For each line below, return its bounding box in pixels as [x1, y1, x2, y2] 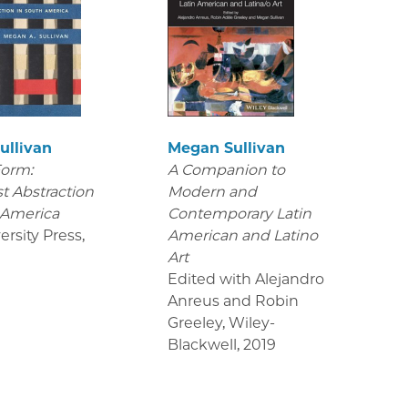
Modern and [167, 183, 257, 200]
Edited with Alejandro [167, 270, 324, 288]
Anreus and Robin [167, 292, 299, 310]
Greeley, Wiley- [167, 314, 275, 331]
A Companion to [167, 161, 285, 178]
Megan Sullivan [167, 139, 285, 157]
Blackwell [167, 336, 237, 353]
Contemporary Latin [167, 205, 311, 222]
